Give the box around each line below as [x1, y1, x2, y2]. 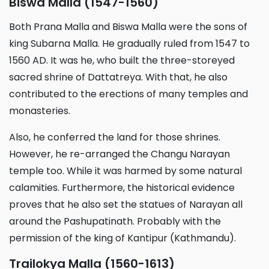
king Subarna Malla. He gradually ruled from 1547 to [9, 36, 250, 50]
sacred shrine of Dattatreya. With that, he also [9, 70, 228, 84]
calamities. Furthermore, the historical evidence [9, 180, 235, 195]
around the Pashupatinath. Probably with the [9, 214, 221, 228]
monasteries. [9, 103, 70, 118]
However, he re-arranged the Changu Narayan [9, 147, 230, 161]
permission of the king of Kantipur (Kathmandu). [9, 231, 236, 245]
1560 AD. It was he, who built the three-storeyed [9, 53, 235, 67]
